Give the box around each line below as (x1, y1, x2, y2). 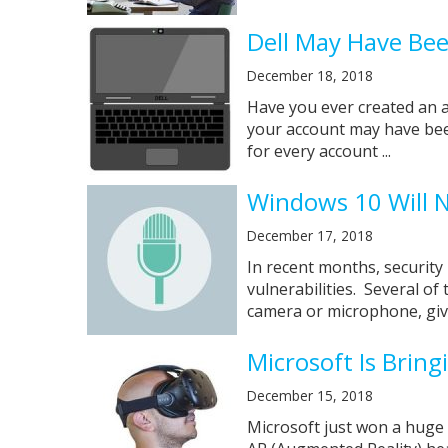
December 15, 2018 (247, 385, 373, 405)
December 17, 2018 (247, 225, 373, 245)
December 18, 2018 (247, 65, 373, 85)
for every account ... (247, 139, 391, 162)
